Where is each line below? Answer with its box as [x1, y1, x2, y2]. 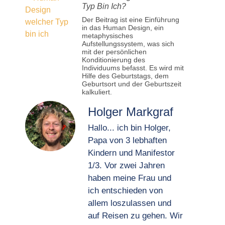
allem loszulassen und [87, 198, 171, 208]
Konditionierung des [81, 56, 145, 64]
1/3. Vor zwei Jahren [87, 161, 165, 170]
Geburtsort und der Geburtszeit [81, 80, 181, 88]
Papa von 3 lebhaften [87, 136, 167, 145]
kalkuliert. [81, 88, 112, 96]
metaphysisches [81, 32, 133, 40]
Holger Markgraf [87, 105, 173, 119]
